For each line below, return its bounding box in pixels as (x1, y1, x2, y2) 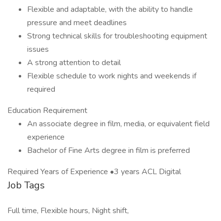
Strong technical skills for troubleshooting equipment (27, 31, 207, 41)
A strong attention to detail (27, 57, 121, 68)
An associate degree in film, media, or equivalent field (27, 118, 210, 129)
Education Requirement (7, 105, 87, 116)
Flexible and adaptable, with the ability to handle (27, 4, 193, 15)
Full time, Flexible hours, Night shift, (7, 205, 129, 216)
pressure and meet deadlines (27, 17, 127, 28)
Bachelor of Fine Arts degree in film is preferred (27, 145, 190, 156)
